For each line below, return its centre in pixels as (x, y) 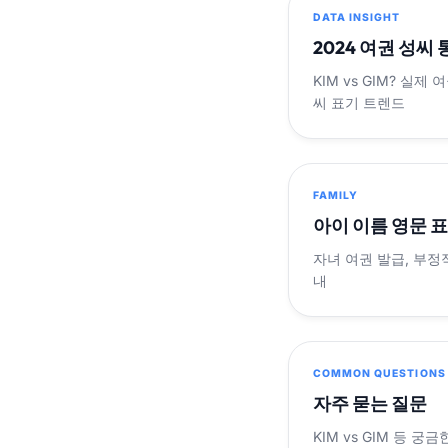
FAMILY (336, 196)
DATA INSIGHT (357, 18)
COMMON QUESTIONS (379, 374)
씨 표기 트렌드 (359, 103)
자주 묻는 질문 (370, 404)
